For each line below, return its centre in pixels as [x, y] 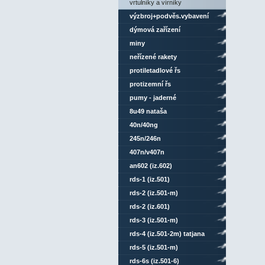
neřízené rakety [153, 57]
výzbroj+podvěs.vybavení [169, 16]
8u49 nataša [148, 111]
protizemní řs [150, 84]
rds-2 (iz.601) [149, 206]
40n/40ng [143, 125]
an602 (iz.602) [151, 166]
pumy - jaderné [153, 98]
